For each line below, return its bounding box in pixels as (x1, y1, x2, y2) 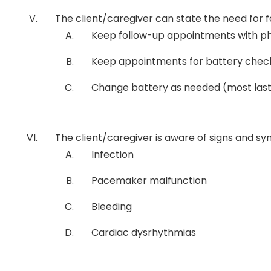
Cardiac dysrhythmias (91, 226, 196, 240)
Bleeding (91, 200, 132, 214)
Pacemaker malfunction (91, 174, 207, 188)
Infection (91, 148, 134, 162)
